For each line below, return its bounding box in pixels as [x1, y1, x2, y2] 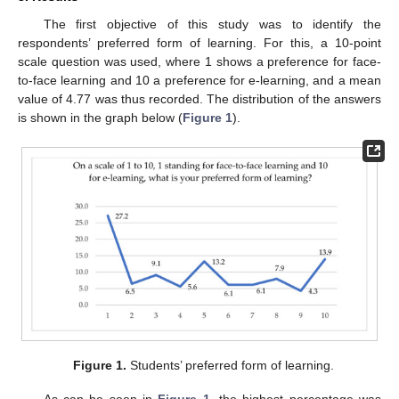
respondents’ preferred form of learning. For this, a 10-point [18, 35, 381, 50]
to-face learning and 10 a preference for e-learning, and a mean [18, 72, 381, 87]
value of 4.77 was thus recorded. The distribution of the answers [18, 91, 381, 106]
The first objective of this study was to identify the [43, 16, 381, 31]
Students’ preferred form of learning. [126, 358, 334, 373]
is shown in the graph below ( [18, 110, 183, 125]
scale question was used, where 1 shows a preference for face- [18, 53, 381, 69]
